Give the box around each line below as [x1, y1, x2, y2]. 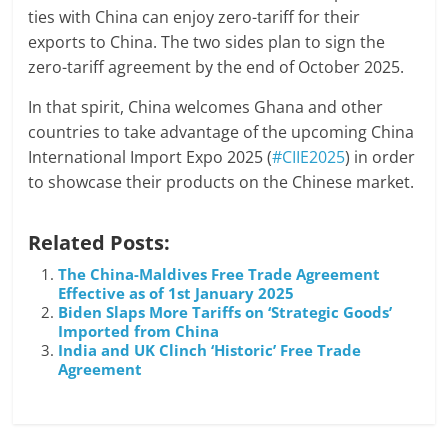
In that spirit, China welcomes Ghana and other [28, 95, 384, 118]
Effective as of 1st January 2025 [58, 282, 295, 303]
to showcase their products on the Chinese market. [28, 170, 415, 193]
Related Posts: [28, 228, 171, 256]
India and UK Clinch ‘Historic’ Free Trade [58, 339, 362, 360]
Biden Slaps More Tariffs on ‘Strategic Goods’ [58, 301, 393, 322]
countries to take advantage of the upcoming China [28, 120, 415, 143]
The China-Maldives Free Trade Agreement [58, 263, 381, 284]
